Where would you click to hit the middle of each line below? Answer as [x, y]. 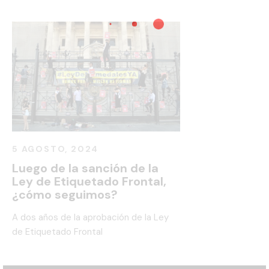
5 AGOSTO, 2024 [56, 149]
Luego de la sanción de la [85, 168]
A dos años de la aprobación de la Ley [90, 218]
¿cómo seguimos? [65, 195]
